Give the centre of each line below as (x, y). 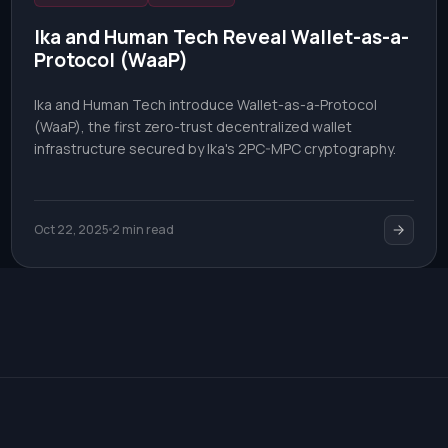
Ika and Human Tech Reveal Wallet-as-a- (221, 36)
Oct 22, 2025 (71, 230)
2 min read (142, 230)
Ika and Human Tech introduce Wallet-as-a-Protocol (205, 104)
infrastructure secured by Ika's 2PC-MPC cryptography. (214, 148)
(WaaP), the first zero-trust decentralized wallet (192, 126)
